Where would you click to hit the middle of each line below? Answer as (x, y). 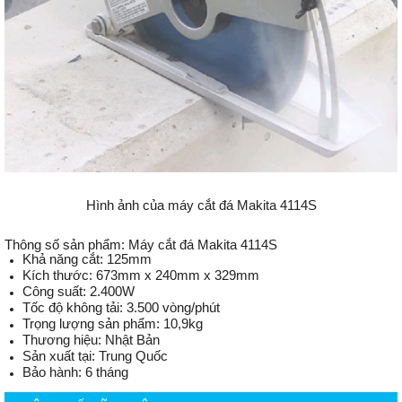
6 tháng (107, 372)
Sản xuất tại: (61, 356)
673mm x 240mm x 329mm (178, 275)
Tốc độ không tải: (74, 307)
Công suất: (56, 291)
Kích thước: (59, 275)
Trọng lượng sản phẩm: (93, 323)
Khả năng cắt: (65, 259)
